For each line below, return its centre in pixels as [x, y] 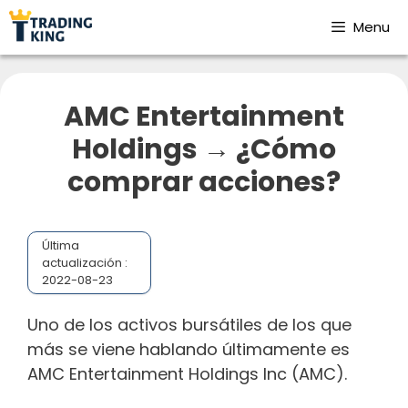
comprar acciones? [204, 182]
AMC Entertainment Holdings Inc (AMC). [187, 373]
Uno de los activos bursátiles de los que [189, 324]
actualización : [85, 263]
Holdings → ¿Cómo [204, 149]
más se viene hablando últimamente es [189, 349]
